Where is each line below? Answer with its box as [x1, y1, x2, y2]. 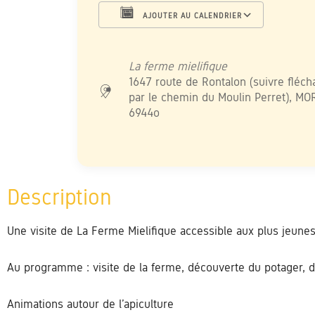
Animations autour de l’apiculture [7, 297, 174, 311]
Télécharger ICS [123, 37, 202, 52]
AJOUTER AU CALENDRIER [140, 11, 242, 20]
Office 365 [229, 37, 279, 52]
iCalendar [193, 37, 240, 52]
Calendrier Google [158, 37, 248, 52]
